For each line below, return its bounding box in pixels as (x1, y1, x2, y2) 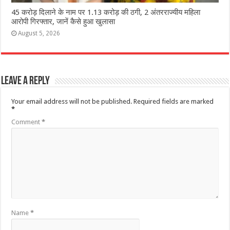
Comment (11, 118, 42, 126)
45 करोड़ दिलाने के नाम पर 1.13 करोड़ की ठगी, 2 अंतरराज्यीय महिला (11, 7, 201, 17)
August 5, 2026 (18, 29, 61, 37)
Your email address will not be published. (11, 97, 132, 105)
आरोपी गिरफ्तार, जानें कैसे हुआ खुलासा (11, 16, 116, 26)
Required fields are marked (133, 97, 214, 105)
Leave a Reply (1, 75, 50, 87)
